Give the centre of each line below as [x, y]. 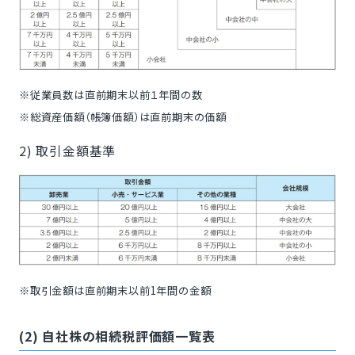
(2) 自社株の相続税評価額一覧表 [117, 336]
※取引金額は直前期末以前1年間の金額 [115, 291]
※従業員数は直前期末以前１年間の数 [111, 94]
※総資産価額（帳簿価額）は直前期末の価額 [122, 116]
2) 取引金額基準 [67, 150]
